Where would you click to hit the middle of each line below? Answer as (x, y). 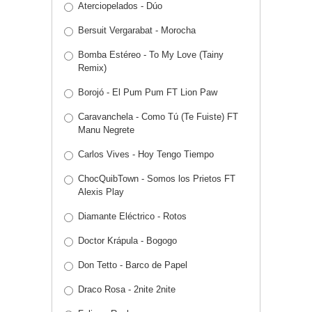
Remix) (92, 68)
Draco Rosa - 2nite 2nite (127, 290)
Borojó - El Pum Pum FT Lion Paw (148, 93)
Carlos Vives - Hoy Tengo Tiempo (146, 155)
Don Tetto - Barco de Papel (133, 265)
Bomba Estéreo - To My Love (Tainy (151, 55)
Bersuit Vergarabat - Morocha (137, 31)
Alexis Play (101, 192)
